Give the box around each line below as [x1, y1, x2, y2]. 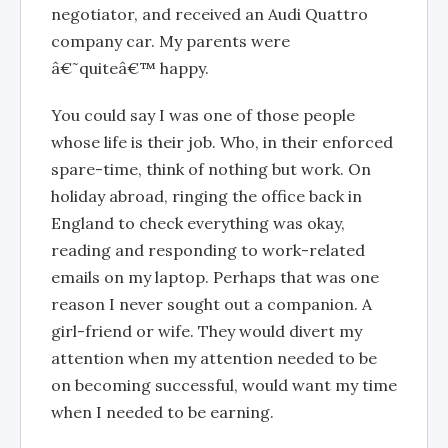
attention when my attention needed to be [51, 347, 377, 368]
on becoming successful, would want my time [51, 374, 397, 395]
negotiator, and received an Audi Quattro [51, 3, 368, 24]
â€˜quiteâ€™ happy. [51, 57, 209, 78]
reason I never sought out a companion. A [51, 293, 372, 314]
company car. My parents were [51, 30, 290, 51]
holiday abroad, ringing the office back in [51, 185, 362, 206]
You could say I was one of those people [51, 104, 355, 125]
